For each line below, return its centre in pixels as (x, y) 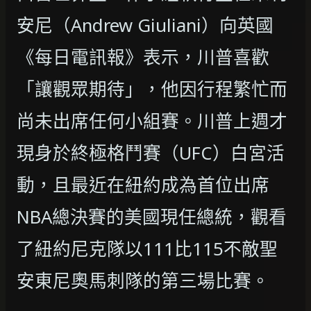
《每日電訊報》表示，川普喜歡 (143, 57)
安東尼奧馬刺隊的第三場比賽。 (143, 280)
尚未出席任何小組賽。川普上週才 (152, 121)
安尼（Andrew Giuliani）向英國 (145, 25)
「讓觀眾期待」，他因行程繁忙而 (152, 89)
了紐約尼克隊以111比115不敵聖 (147, 249)
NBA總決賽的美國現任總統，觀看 (152, 217)
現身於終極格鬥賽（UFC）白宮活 (151, 153)
